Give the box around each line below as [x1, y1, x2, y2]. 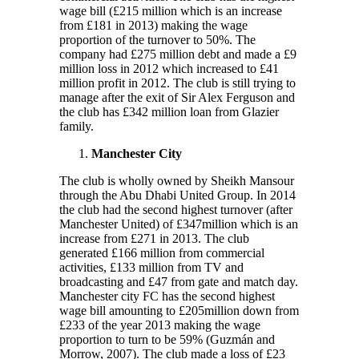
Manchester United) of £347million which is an [59, 216, 298, 231]
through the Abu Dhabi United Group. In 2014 [59, 188, 296, 202]
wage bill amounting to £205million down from [59, 303, 299, 317]
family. [59, 119, 94, 133]
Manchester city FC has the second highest [59, 288, 275, 303]
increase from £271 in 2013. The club [59, 231, 249, 245]
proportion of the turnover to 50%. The [59, 32, 256, 46]
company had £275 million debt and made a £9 [59, 46, 296, 61]
